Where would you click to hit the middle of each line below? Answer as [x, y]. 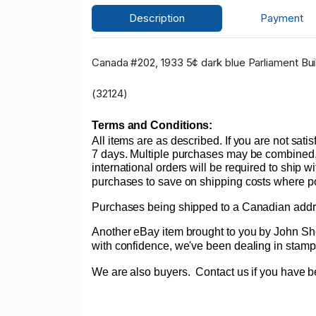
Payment [281, 18]
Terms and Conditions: [152, 126]
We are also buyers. [142, 272]
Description [157, 18]
